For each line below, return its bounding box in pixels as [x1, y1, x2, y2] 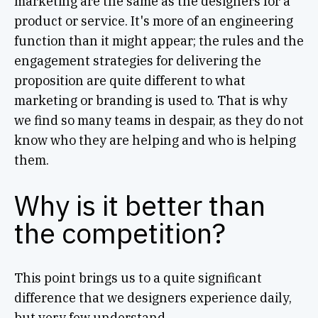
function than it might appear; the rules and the [13, 32, 304, 49]
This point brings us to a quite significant [13, 269, 262, 286]
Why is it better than [13, 186, 265, 224]
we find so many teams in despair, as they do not [13, 111, 304, 128]
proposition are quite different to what [13, 72, 246, 89]
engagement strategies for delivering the [13, 52, 261, 69]
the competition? [13, 214, 226, 251]
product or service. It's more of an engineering [13, 12, 293, 29]
